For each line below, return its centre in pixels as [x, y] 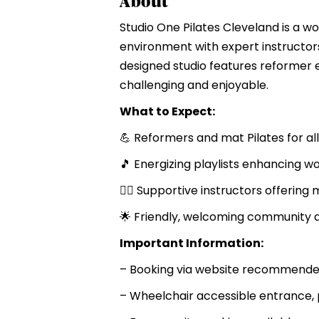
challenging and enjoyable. [194, 85]
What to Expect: [167, 111]
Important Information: [192, 243]
